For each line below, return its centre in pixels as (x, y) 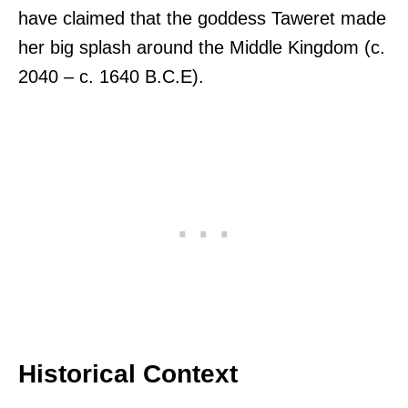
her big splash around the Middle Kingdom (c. (202, 48)
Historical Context (128, 374)
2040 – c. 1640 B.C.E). (111, 77)
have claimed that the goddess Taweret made (202, 19)
